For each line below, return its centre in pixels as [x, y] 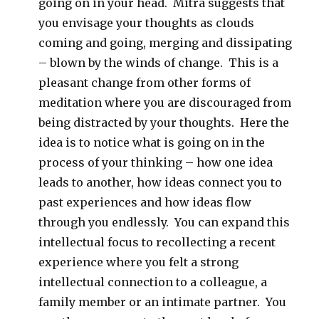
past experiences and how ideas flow [145, 203]
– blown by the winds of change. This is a [159, 63]
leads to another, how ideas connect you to [161, 183]
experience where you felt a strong [139, 262]
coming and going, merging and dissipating [166, 43]
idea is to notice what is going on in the [152, 143]
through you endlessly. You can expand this [164, 223]
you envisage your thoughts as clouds [147, 23]
